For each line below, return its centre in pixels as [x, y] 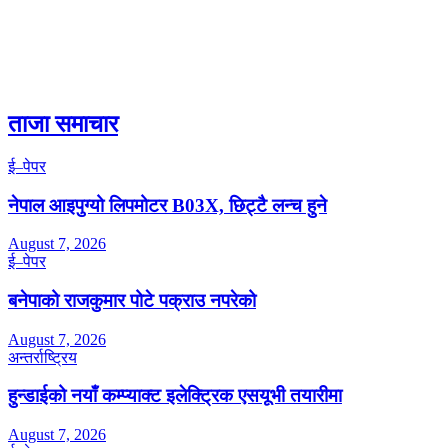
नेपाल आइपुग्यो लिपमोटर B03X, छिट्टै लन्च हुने [167, 205]
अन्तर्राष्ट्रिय [42, 357]
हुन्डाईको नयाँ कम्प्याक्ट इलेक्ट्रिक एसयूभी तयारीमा [175, 396]
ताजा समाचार [63, 123]
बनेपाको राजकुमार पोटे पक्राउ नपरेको [132, 300]
